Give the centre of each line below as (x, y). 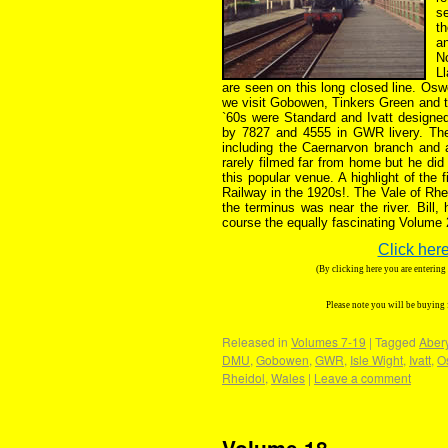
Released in (255, 341)
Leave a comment (362, 377)
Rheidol (243, 377)
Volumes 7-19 (328, 341)
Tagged (395, 341)
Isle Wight (376, 359)
